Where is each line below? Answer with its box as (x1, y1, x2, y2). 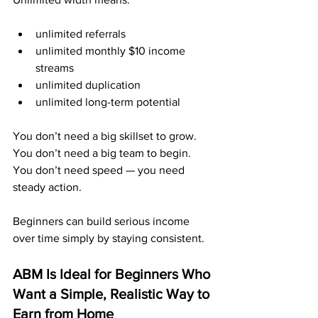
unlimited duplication (35, 79, 141, 91)
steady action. (13, 181, 82, 193)
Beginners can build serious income (13, 215, 192, 227)
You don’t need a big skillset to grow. (13, 130, 199, 142)
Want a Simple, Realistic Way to (13, 286, 213, 302)
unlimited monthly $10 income (35, 45, 188, 57)
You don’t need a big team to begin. (13, 147, 194, 159)
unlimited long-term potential (35, 96, 180, 108)
